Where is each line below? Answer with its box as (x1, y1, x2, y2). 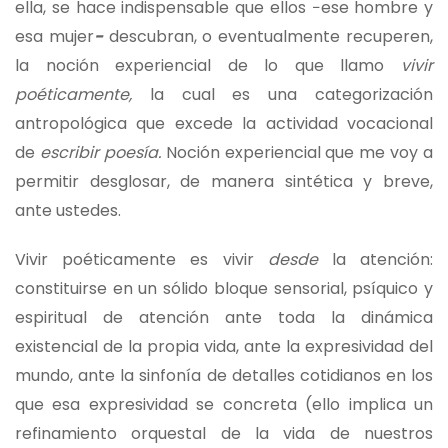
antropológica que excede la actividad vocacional (15, 111, 433, 135)
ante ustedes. (15, 198, 121, 222)
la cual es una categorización (132, 82, 433, 106)
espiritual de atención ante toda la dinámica (15, 305, 433, 329)
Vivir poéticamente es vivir (15, 247, 268, 271)
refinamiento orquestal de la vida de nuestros (15, 421, 433, 445)
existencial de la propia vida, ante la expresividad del (15, 334, 433, 358)
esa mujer (15, 24, 94, 48)
